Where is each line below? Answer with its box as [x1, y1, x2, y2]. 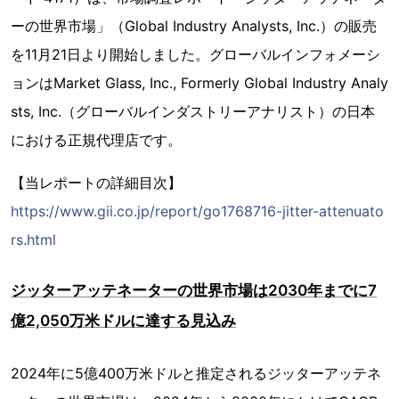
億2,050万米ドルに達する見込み [11, 312, 236, 330]
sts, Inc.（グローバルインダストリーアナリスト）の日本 [11, 102, 375, 121]
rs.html [11, 231, 56, 249]
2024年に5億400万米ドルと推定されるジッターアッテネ [11, 364, 381, 383]
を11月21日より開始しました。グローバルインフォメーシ [11, 45, 380, 64]
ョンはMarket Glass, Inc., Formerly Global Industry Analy [11, 74, 388, 93]
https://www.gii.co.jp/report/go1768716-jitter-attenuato [11, 202, 384, 221]
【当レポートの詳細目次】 [11, 174, 182, 192]
